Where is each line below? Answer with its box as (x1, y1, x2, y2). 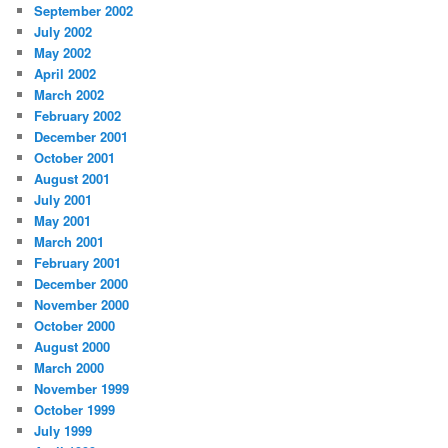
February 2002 (34, 106, 122, 126)
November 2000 (34, 295, 130, 315)
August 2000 (34, 337, 111, 357)
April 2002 (34, 64, 97, 84)
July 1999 (34, 421, 93, 441)
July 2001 (34, 190, 93, 210)
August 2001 (34, 169, 111, 189)
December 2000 (34, 274, 129, 294)
